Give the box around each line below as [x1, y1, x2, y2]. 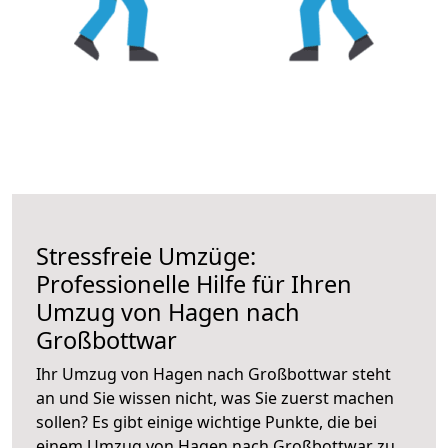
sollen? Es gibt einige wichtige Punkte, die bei [36, 410, 377, 433]
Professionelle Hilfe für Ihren [36, 267, 352, 300]
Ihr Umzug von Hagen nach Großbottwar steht [36, 362, 391, 385]
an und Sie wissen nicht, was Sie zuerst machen [36, 386, 394, 409]
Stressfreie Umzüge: [36, 239, 256, 272]
